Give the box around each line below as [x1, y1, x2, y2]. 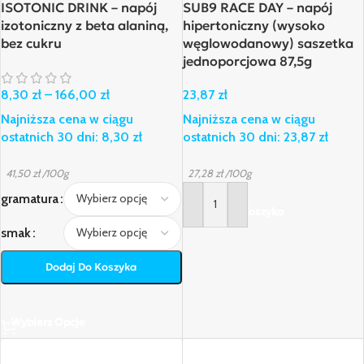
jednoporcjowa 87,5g [182, 52, 312, 69]
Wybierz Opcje [11, 314, 85, 329]
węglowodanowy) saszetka [182, 34, 353, 51]
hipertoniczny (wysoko [182, 16, 325, 33]
